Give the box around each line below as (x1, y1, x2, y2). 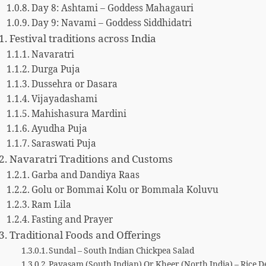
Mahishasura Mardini (31, 109, 127, 121)
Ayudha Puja (31, 123, 88, 135)
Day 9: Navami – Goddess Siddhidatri (31, 18, 192, 30)
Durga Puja (31, 64, 81, 76)
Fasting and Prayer (31, 214, 113, 226)
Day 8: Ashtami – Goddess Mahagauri (31, 3, 194, 15)
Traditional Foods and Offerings (9, 229, 161, 242)
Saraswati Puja (31, 138, 97, 150)
